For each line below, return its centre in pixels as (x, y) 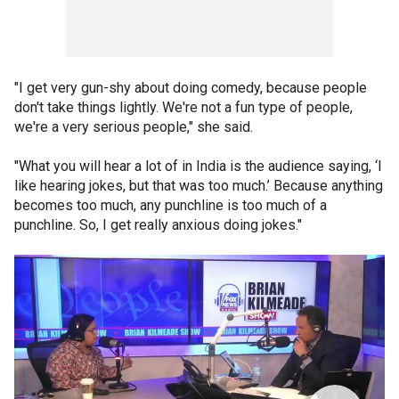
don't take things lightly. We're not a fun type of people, (183, 107)
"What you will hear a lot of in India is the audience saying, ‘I (198, 166)
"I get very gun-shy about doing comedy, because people (191, 87)
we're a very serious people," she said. (134, 126)
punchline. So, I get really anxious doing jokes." (158, 224)
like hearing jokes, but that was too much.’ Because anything (199, 185)
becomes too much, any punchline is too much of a (171, 205)
